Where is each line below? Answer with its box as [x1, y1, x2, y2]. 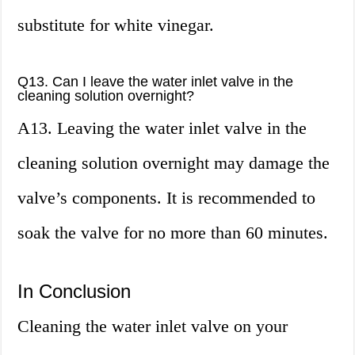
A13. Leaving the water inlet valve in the [17, 118, 307, 139]
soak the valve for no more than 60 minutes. [17, 223, 329, 243]
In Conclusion [17, 281, 132, 303]
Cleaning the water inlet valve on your [17, 316, 288, 337]
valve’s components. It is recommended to [17, 188, 316, 208]
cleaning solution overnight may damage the [17, 153, 330, 174]
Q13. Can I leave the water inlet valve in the [17, 74, 294, 90]
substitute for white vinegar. [17, 15, 215, 36]
